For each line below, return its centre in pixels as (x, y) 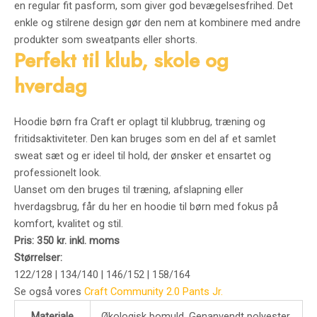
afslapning (199, 190)
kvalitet (75, 224)
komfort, (36, 224)
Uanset (32, 190)
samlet (260, 139)
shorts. (181, 40)
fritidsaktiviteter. (52, 139)
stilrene (74, 23)
